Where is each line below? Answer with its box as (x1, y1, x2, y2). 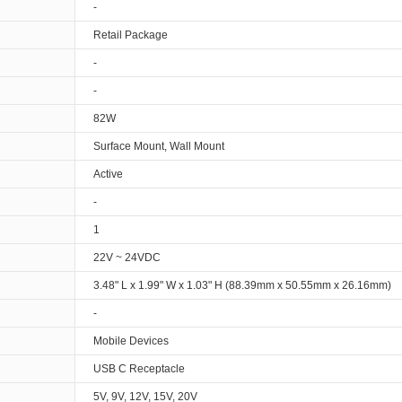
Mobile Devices (93, 335, 169, 347)
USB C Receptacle (93, 363, 185, 375)
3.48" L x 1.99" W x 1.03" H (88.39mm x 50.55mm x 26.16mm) (93, 279, 391, 292)
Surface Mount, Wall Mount (93, 140, 224, 153)
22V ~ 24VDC (93, 251, 161, 264)
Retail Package (93, 29, 168, 41)
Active (93, 168, 123, 180)
